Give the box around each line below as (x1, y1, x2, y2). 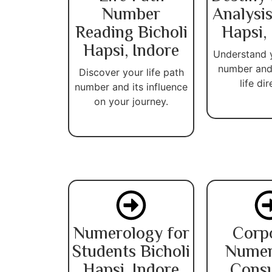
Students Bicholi (72, 239, 190, 266)
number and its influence (75, 80, 188, 93)
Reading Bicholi (75, 19, 188, 47)
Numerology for (73, 220, 189, 248)
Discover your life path (78, 66, 184, 78)
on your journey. (94, 95, 168, 107)
